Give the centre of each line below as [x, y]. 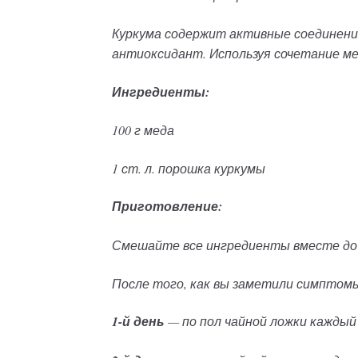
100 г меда [143, 130]
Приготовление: [167, 207]
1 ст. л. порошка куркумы [189, 168]
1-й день [139, 322]
